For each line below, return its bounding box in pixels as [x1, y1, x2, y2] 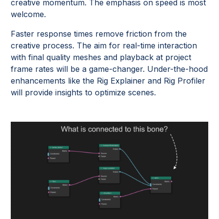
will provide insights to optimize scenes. [11, 88, 159, 97]
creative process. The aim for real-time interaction [11, 41, 197, 50]
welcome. [11, 9, 49, 19]
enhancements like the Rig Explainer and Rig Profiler [11, 76, 206, 86]
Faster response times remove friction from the [11, 29, 187, 39]
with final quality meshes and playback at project [11, 52, 192, 62]
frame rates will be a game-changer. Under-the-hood [11, 64, 208, 74]
